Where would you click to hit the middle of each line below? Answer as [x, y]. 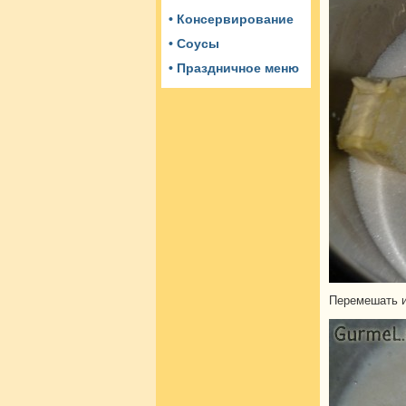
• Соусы [194, 44]
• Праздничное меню [234, 68]
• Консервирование [231, 19]
